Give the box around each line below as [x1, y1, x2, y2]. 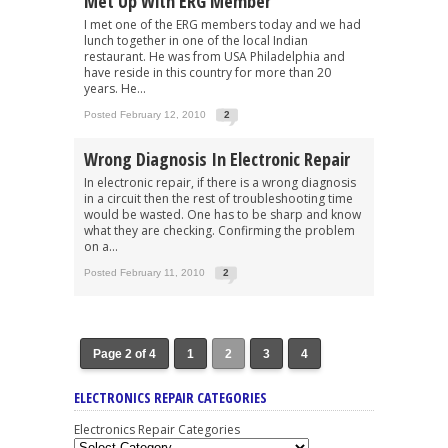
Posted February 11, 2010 [84, 266, 205, 278]
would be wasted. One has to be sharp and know [84, 205, 361, 223]
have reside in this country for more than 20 [84, 63, 331, 81]
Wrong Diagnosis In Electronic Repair [84, 146, 350, 171]
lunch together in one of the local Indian [84, 31, 308, 49]
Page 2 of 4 [93, 346, 156, 361]
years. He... [84, 79, 146, 97]
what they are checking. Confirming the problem [84, 221, 355, 239]
